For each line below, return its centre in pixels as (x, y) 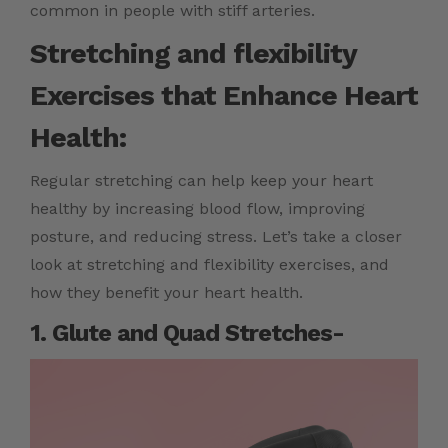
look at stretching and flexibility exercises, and (209, 265)
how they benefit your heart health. (166, 293)
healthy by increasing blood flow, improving (197, 209)
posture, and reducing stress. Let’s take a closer (216, 237)
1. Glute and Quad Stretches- (187, 333)
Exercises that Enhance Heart (224, 96)
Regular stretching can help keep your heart (201, 181)
